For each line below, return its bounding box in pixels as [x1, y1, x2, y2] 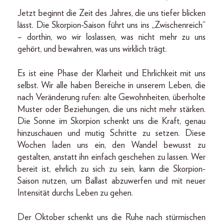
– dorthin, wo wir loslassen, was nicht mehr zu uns [17, 32, 206, 42]
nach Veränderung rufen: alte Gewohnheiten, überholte [17, 93, 206, 102]
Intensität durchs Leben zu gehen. [17, 188, 133, 198]
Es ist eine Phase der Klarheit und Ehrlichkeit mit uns [17, 69, 206, 78]
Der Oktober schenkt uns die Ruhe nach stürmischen [17, 213, 206, 222]
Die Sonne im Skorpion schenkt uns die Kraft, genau [17, 116, 206, 126]
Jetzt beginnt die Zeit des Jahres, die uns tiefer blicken [17, 8, 206, 18]
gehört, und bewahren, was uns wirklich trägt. [17, 44, 167, 54]
